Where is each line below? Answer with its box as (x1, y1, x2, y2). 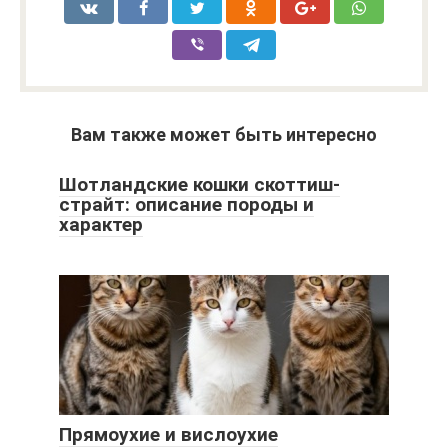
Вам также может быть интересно (71, 124, 377, 146)
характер (59, 213, 143, 237)
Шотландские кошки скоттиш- (59, 173, 340, 197)
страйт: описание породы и (59, 193, 314, 217)
